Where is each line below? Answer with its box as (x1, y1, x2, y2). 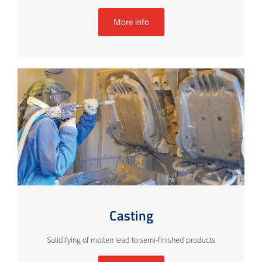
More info (113, 15, 149, 29)
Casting (109, 205, 153, 226)
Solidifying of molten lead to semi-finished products (47, 235, 215, 247)
